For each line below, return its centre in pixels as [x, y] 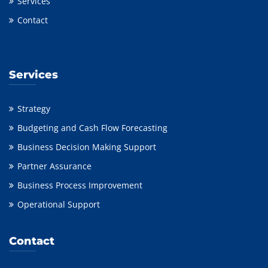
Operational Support [59, 204]
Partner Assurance [54, 166]
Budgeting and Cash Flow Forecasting [92, 128]
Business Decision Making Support [87, 147]
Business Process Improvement [80, 185]
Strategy [34, 109]
